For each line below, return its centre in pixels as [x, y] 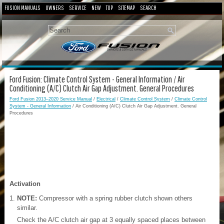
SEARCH [148, 8]
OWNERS [55, 8]
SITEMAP [126, 8]
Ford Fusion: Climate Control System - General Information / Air [97, 79]
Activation [25, 183]
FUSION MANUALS [22, 8]
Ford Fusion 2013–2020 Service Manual [51, 99]
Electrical [106, 99]
